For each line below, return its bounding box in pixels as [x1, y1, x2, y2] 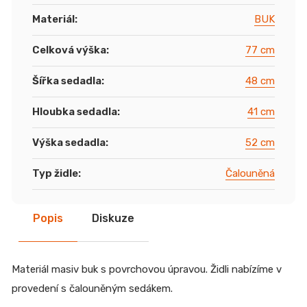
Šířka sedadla [32, 74, 101, 87]
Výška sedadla [32, 136, 106, 149]
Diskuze [92, 211, 134, 225]
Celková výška [32, 43, 106, 56]
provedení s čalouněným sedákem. [12, 282, 173, 295]
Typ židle [32, 167, 78, 180]
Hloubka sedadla [32, 105, 117, 118]
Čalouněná [225, 167, 275, 180]
